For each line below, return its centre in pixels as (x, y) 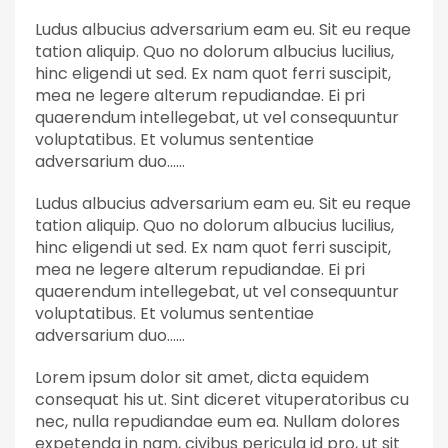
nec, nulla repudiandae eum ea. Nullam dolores (217, 422)
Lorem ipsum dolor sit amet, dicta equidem (202, 378)
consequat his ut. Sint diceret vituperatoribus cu (222, 400)
